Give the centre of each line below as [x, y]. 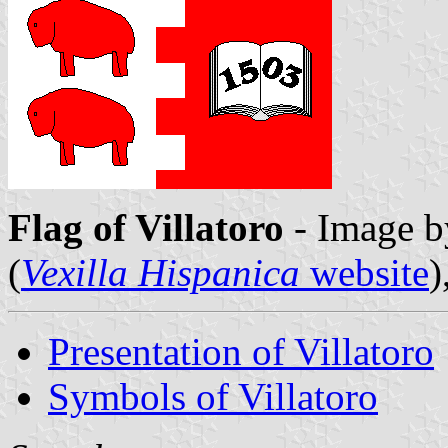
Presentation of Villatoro [241, 351]
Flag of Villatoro [146, 227]
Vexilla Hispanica [160, 272]
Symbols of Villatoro [213, 396]
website [364, 272]
